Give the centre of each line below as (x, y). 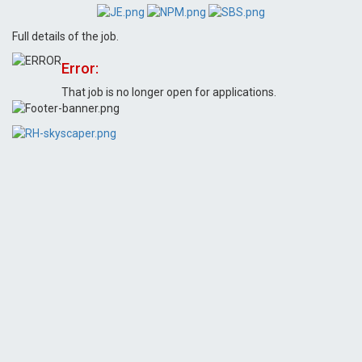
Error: (80, 68)
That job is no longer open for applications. (169, 92)
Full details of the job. (65, 36)
